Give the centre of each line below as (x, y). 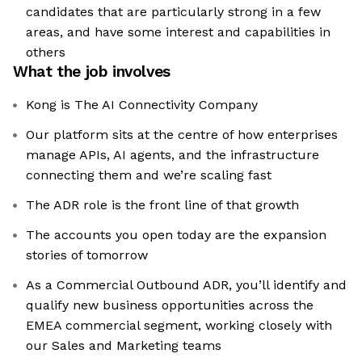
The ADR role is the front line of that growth (162, 205)
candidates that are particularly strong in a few (173, 12)
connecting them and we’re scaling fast (149, 175)
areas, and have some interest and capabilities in (178, 32)
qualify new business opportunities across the (170, 305)
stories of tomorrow (87, 255)
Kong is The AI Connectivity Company (142, 105)
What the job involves (92, 72)
